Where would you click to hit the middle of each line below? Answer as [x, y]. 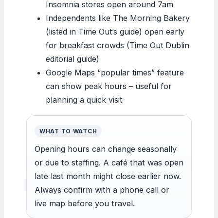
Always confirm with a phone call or [102, 190]
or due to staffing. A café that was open [109, 162]
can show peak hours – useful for [109, 86]
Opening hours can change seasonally [106, 149]
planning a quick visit [84, 100]
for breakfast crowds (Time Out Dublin [118, 45]
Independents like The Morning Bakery [118, 18]
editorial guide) [73, 59]
